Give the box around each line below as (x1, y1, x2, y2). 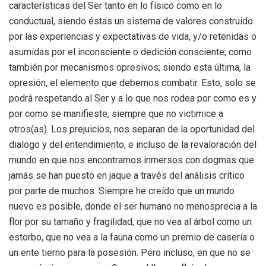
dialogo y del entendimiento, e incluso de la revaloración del (9, 139, 256, 151)
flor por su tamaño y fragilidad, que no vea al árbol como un (9, 216, 252, 228)
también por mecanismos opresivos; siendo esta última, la (9, 62, 251, 74)
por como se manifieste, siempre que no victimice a (9, 108, 223, 120)
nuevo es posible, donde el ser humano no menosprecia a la (9, 201, 257, 213)
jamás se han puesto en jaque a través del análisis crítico (9, 170, 245, 182)
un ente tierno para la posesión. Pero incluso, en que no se (9, 247, 251, 259)
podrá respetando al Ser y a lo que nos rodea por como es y (9, 93, 256, 104)
